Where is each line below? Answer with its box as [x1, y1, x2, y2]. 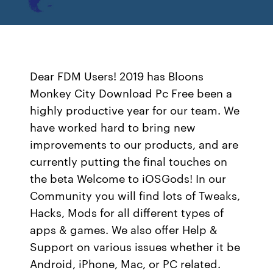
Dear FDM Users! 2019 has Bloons [30, 68, 204, 83]
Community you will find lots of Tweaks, [30, 187, 241, 203]
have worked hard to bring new [30, 119, 196, 135]
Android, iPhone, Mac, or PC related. [30, 255, 221, 271]
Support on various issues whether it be [30, 238, 241, 254]
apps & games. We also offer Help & [30, 221, 218, 237]
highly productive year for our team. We [30, 102, 240, 118]
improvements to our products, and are [30, 136, 239, 152]
